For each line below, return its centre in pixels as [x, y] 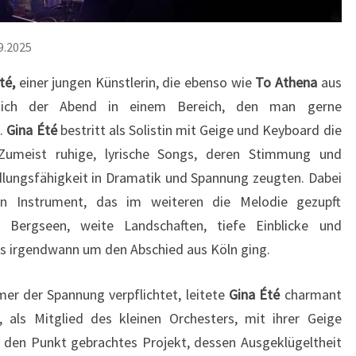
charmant [311, 295]
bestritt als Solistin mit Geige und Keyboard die [201, 130]
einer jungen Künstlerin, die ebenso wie [135, 83]
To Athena [286, 83]
